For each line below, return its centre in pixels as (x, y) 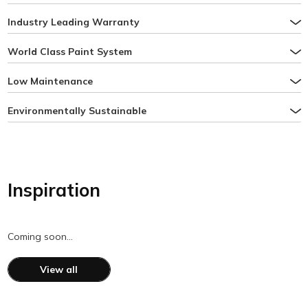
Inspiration (54, 190)
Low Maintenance (50, 81)
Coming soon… (40, 236)
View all (59, 269)
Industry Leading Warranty (73, 22)
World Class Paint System (69, 52)
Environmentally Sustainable (77, 111)
